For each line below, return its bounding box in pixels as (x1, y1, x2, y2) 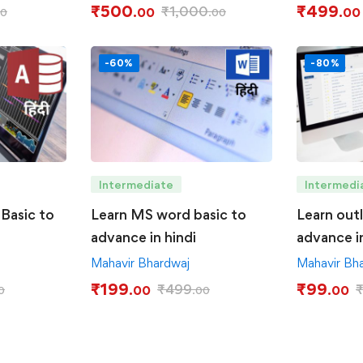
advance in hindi (90, 228, 196, 246)
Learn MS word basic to (90, 205, 246, 223)
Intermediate (98, 177, 173, 191)
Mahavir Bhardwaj (90, 254, 190, 271)
